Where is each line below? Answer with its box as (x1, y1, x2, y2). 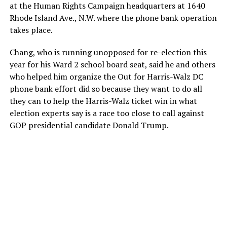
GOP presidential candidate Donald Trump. (9, 119, 169, 131)
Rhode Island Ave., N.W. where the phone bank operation (9, 12, 217, 23)
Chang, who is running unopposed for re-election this (9, 46, 207, 58)
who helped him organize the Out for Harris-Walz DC (9, 70, 203, 82)
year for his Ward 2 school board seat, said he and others (9, 58, 215, 70)
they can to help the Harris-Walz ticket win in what (9, 95, 197, 106)
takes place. (9, 24, 53, 35)
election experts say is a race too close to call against (9, 107, 204, 119)
